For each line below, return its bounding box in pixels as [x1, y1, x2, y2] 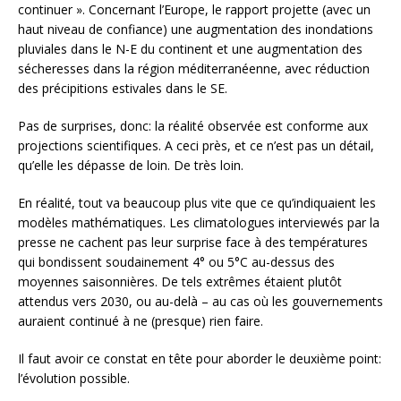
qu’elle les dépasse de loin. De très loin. [18, 157, 243, 175]
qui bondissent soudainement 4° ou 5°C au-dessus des [18, 253, 335, 271]
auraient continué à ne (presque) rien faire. [18, 312, 263, 330]
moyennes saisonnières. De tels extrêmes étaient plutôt [18, 273, 342, 291]
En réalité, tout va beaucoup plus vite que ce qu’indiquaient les [18, 194, 376, 212]
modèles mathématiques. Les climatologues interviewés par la [18, 214, 380, 232]
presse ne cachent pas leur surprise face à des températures [18, 234, 368, 252]
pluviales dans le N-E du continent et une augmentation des [18, 40, 363, 58]
